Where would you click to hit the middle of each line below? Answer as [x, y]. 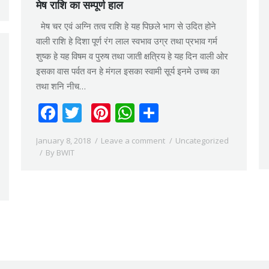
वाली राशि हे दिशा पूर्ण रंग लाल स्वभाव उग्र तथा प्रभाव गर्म [127, 41]
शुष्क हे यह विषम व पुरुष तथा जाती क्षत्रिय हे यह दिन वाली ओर [132, 56]
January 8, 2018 [63, 141]
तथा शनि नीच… [61, 86]
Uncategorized [202, 141]
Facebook [100, 113]
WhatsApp [181, 113]
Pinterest [151, 113]
